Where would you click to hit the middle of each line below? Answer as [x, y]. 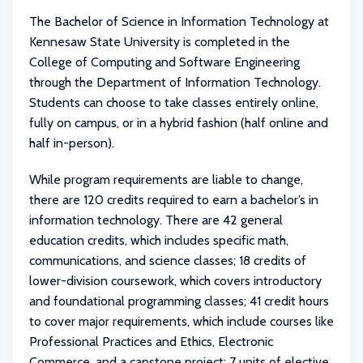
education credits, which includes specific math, [159, 240]
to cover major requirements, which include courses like [181, 321]
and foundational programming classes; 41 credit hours [179, 301]
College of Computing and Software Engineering [164, 62]
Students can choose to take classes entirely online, [174, 102]
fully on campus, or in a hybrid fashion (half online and [179, 122]
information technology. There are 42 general [156, 220]
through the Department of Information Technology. [175, 82]
